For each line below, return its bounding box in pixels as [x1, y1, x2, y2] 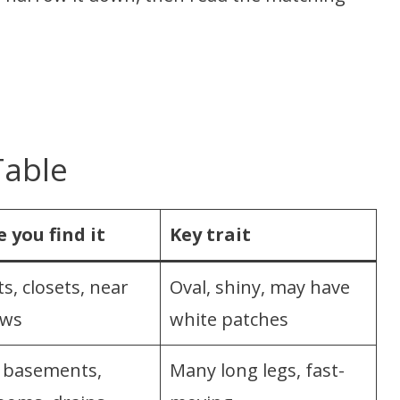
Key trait [170, 221, 251, 246]
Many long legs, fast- [170, 357, 345, 382]
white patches [170, 306, 288, 331]
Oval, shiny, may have [170, 274, 350, 299]
